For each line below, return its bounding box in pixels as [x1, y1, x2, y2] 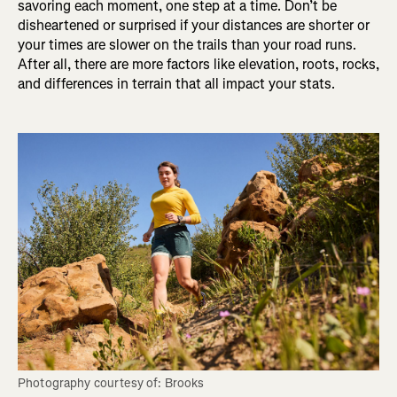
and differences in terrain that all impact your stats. [18, 74, 335, 94]
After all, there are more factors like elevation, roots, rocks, [18, 55, 379, 74]
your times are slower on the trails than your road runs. [18, 35, 356, 55]
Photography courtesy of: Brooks [18, 375, 205, 393]
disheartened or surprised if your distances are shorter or [18, 16, 370, 35]
